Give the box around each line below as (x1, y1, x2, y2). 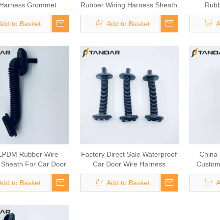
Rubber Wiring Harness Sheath (81, 1, 178, 9)
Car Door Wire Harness (92, 160, 165, 168)
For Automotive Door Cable (86, 11, 171, 19)
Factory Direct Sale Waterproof (81, 150, 177, 159)
